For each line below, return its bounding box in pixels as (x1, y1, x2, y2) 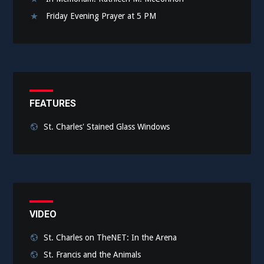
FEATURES (29, 97, 77, 109)
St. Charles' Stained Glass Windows (44, 121, 170, 131)
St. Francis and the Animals (44, 249, 141, 259)
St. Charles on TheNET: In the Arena (44, 232, 177, 242)
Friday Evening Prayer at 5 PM (46, 11, 157, 21)
